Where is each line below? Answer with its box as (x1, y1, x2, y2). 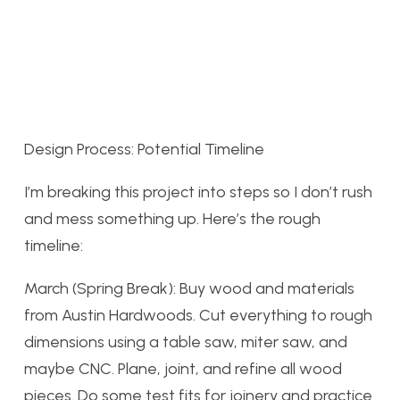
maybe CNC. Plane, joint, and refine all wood (24, 358, 342, 379)
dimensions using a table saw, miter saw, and (24, 331, 347, 352)
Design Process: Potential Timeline (24, 138, 264, 159)
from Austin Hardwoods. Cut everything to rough (24, 304, 372, 325)
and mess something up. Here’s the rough (24, 208, 321, 229)
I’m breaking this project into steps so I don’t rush (24, 181, 372, 202)
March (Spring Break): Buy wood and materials (24, 278, 354, 298)
